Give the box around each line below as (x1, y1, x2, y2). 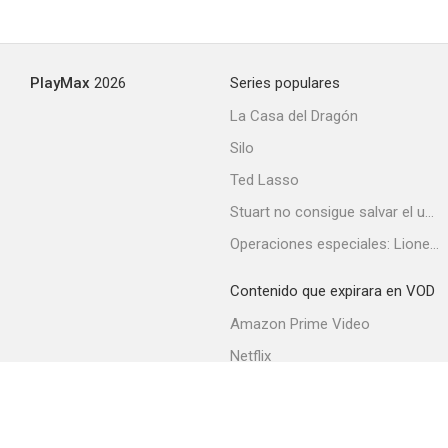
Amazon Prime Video (230, 315, 370, 333)
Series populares (230, 74, 340, 92)
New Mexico (313, 61, 383, 79)
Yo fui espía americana (281, 297, 415, 315)
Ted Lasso (230, 171, 299, 189)
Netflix (230, 347, 271, 365)
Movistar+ (230, 411, 296, 429)
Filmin (230, 379, 268, 397)
